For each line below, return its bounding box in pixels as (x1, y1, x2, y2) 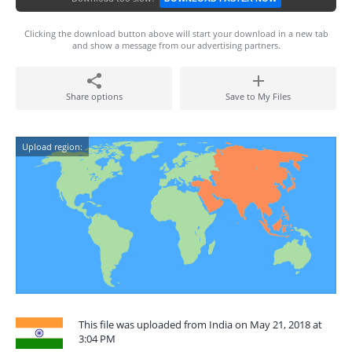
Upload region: (22, 141, 82, 152)
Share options (65, 90, 123, 102)
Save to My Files (225, 90, 291, 102)
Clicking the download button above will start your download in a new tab (24, 27, 328, 39)
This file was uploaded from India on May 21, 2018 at (79, 317, 322, 332)
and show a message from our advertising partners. (71, 39, 280, 51)
